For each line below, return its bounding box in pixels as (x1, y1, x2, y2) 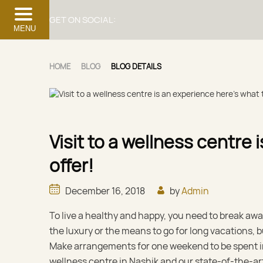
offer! (49, 153, 93, 177)
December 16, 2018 (60, 184, 157, 197)
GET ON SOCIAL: (49, 13, 116, 26)
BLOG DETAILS (111, 61, 161, 72)
